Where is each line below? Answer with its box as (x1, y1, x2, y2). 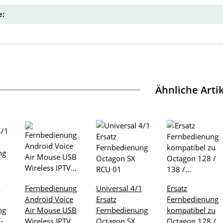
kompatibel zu (167, 205, 216, 216)
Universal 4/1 (96, 183, 142, 194)
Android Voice (25, 194, 73, 205)
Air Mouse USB (25, 205, 77, 216)
